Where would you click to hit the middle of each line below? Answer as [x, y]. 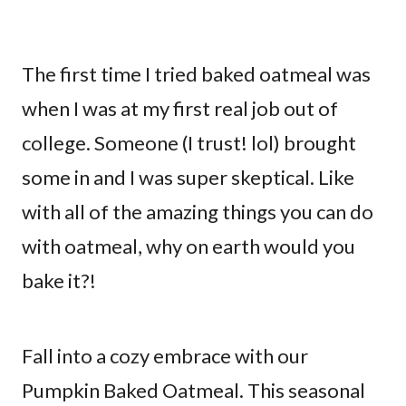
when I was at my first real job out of [180, 108]
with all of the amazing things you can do [198, 211]
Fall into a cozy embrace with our [165, 355]
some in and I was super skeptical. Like [188, 177]
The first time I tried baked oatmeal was [196, 73]
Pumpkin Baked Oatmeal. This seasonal [193, 390]
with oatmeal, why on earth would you [188, 246]
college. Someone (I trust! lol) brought [189, 142]
